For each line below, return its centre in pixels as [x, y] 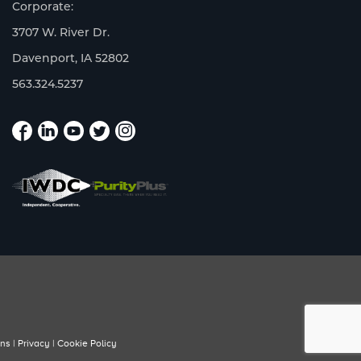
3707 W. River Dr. [61, 33]
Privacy [33, 344]
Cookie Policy [87, 344]
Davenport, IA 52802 [71, 58]
